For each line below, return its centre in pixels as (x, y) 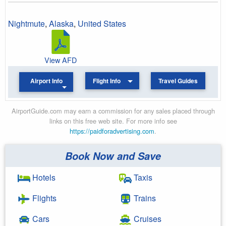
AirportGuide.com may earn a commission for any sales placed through (113, 110)
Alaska (61, 23)
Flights (43, 198)
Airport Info (46, 81)
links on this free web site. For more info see (113, 121)
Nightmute (26, 23)
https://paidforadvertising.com (112, 131)
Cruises (147, 218)
